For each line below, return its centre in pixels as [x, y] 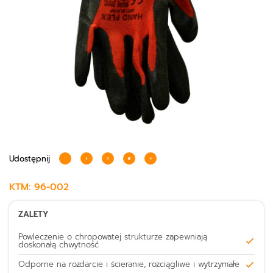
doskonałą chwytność [58, 245]
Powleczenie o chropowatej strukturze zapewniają [113, 237]
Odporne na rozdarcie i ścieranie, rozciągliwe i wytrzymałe [129, 264]
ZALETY [34, 214]
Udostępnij [30, 158]
